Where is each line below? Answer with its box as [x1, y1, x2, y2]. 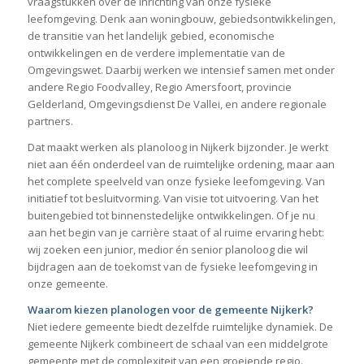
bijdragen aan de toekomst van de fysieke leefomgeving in [27, 259, 318, 275]
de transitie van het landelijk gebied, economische [27, 28, 275, 43]
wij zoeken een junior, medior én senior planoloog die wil [27, 242, 308, 258]
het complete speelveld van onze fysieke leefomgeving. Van [27, 174, 325, 189]
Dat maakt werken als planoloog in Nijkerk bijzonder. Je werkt [27, 140, 328, 155]
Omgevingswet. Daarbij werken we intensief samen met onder [27, 62, 335, 77]
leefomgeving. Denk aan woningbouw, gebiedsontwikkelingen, [27, 11, 336, 26]
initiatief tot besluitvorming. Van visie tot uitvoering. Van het [27, 191, 318, 206]
